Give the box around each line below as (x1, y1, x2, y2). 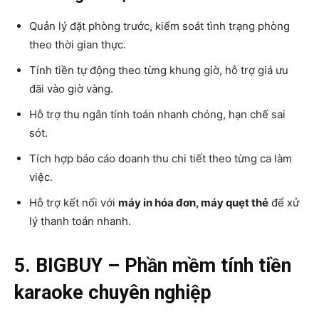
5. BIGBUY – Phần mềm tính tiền (14, 253, 291, 277)
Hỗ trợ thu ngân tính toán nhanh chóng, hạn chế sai (29, 107, 286, 121)
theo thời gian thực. (29, 37, 126, 51)
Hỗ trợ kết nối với (29, 195, 118, 209)
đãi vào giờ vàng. (29, 81, 113, 95)
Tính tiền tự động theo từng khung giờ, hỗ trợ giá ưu (29, 63, 288, 77)
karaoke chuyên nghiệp (14, 281, 211, 304)
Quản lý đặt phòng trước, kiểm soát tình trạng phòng (29, 19, 290, 33)
